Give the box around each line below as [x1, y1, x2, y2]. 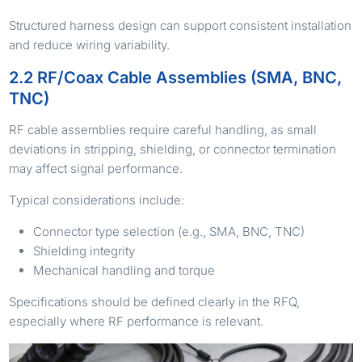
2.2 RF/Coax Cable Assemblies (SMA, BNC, [9, 67, 343, 87]
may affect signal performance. [9, 160, 183, 176]
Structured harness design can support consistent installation [9, 17, 352, 33]
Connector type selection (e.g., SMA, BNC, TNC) [33, 223, 305, 239]
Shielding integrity [33, 242, 136, 259]
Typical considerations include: [9, 192, 185, 208]
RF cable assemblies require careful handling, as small [9, 121, 318, 137]
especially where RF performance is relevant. [9, 313, 264, 329]
